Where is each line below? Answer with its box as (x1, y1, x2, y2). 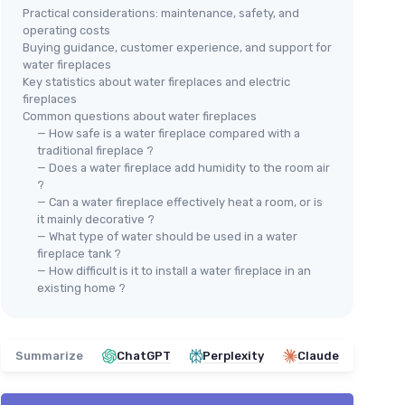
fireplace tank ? (37, 247, 121, 261)
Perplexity (202, 349, 264, 363)
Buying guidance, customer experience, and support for (23, 41, 332, 55)
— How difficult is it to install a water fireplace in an (37, 264, 311, 278)
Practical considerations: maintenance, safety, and (23, 6, 299, 21)
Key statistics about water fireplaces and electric (23, 75, 290, 89)
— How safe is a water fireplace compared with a (37, 127, 300, 141)
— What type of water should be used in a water (37, 230, 297, 244)
